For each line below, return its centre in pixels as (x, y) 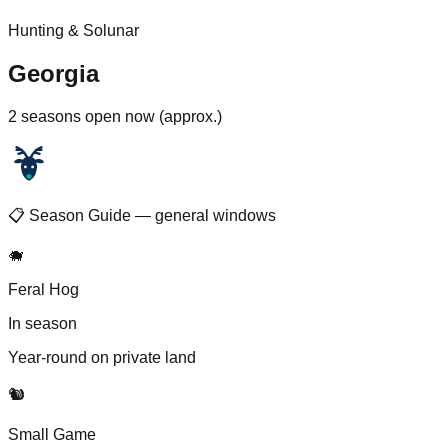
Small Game (52, 435)
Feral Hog (43, 290)
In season (42, 324)
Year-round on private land (102, 358)
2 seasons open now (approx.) (115, 117)
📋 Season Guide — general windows (142, 216)
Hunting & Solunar (73, 31)
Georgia (53, 74)
